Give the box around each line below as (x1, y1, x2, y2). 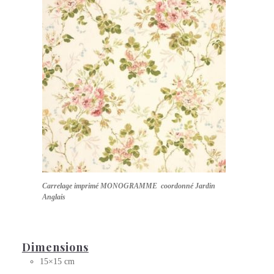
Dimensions (21, 240, 89, 255)
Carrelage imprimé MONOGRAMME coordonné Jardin (42, 182, 215, 191)
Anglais (42, 193, 65, 202)
